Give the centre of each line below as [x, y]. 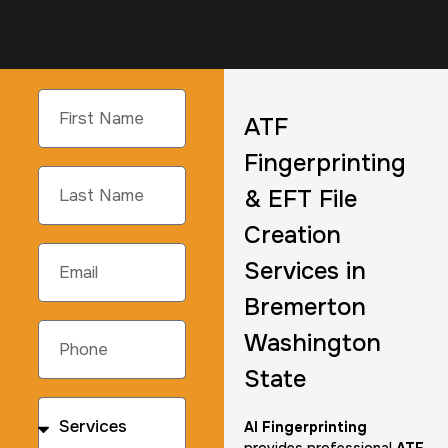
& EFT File [300, 199]
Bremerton [305, 307]
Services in [305, 271]
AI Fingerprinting [305, 427]
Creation [292, 235]
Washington [312, 343]
